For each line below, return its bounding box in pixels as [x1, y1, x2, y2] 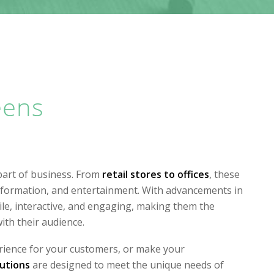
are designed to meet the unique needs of [29, 257, 224, 272]
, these [209, 167, 240, 181]
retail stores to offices [102, 167, 209, 181]
